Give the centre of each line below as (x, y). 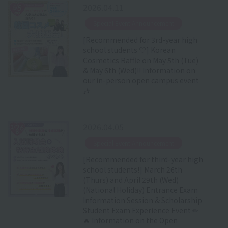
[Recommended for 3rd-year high (140, 39)
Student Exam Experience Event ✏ (140, 210)
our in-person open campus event (141, 80)
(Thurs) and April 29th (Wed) (131, 179)
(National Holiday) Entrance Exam (140, 190)
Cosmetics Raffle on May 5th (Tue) (140, 60)
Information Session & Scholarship (142, 200)
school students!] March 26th (132, 169)
